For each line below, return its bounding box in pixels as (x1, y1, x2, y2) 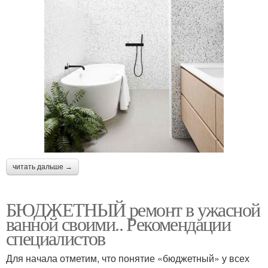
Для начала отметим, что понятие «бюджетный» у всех (6, 251, 249, 265)
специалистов (6, 224, 105, 251)
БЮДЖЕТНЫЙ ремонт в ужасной (6, 196, 260, 222)
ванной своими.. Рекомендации (6, 210, 231, 236)
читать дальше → (13, 162, 72, 171)
